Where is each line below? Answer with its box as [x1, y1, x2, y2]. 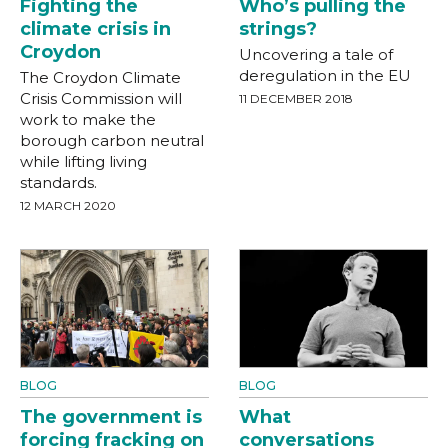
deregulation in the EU [239, 65, 411, 85]
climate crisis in [20, 17, 171, 40]
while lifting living [20, 151, 147, 171]
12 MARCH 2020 [20, 197, 116, 213]
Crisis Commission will [20, 88, 182, 108]
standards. [20, 172, 97, 192]
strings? [239, 17, 317, 40]
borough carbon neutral [20, 130, 204, 150]
